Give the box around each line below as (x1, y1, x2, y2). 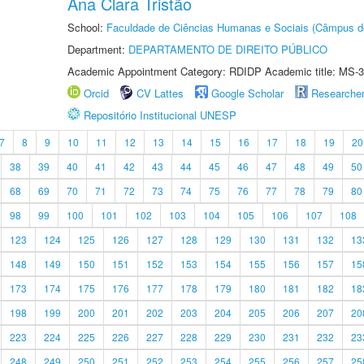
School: (67, 19, 106, 35)
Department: (67, 41, 128, 57)
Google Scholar (211, 85, 284, 101)
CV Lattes (136, 85, 184, 101)
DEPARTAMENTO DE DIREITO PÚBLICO (128, 41, 327, 57)
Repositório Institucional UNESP (84, 107, 236, 123)
